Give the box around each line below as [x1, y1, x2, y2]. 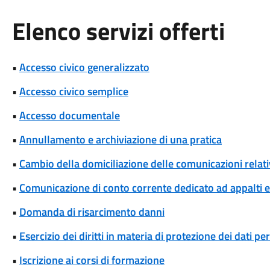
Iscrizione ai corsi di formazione [19, 252, 165, 268]
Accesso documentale [19, 107, 120, 124]
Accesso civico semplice [19, 83, 128, 99]
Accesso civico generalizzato [19, 59, 149, 75]
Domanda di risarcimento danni [19, 204, 165, 220]
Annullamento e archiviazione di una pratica [19, 131, 222, 148]
